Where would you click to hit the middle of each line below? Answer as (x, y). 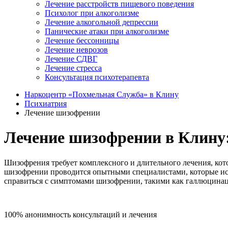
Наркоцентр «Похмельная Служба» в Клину (102, 94)
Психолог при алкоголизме (92, 13)
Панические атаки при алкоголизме (107, 31)
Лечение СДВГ (71, 59)
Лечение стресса (73, 68)
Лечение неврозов (76, 50)
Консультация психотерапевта (97, 77)
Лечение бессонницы (82, 40)
